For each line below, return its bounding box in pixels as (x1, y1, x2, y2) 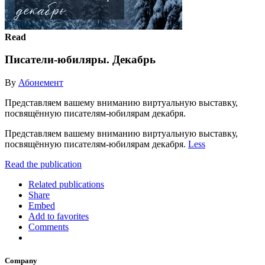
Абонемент (18, 77, 63, 88)
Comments (28, 221, 69, 232)
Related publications (28, 179, 104, 189)
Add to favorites (28, 211, 89, 221)
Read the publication (5, 159, 82, 169)
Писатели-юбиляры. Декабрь (5, 53, 156, 66)
